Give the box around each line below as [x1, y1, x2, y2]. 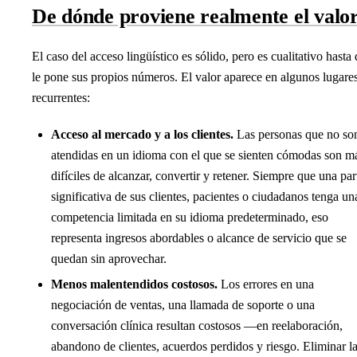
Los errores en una [218, 277, 314, 291]
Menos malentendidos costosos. [51, 277, 218, 291]
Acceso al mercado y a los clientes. [51, 127, 233, 141]
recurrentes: [32, 90, 90, 104]
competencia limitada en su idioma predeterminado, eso [51, 210, 328, 224]
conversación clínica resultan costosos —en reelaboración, [51, 318, 343, 332]
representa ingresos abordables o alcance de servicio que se [51, 230, 347, 245]
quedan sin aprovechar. [51, 251, 167, 265]
